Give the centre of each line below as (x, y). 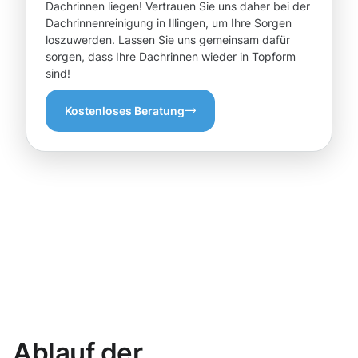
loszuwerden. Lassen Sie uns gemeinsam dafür (168, 40)
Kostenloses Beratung (125, 111)
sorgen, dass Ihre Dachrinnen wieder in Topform (171, 57)
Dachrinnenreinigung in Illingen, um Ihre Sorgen (169, 23)
